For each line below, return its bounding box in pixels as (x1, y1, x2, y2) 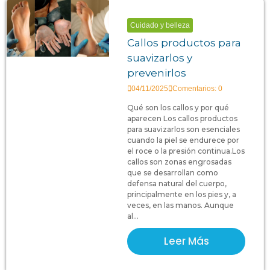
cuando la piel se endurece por (127, 135, 240, 145)
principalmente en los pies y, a (127, 189, 237, 199)
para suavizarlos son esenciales (127, 124, 240, 134)
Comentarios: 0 (172, 84, 223, 93)
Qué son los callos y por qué (127, 102, 230, 112)
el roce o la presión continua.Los (127, 146, 245, 155)
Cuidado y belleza (130, 20, 190, 30)
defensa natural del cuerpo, (127, 178, 227, 188)
